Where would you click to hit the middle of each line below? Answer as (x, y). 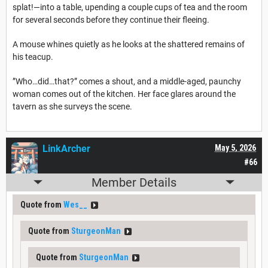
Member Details (134, 182)
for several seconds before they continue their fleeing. (112, 19)
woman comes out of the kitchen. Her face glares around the (124, 94)
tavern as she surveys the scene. (72, 106)
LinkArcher (66, 148)
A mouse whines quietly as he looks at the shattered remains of (129, 44)
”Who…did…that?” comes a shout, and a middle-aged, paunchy (127, 81)
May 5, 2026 (235, 147)
